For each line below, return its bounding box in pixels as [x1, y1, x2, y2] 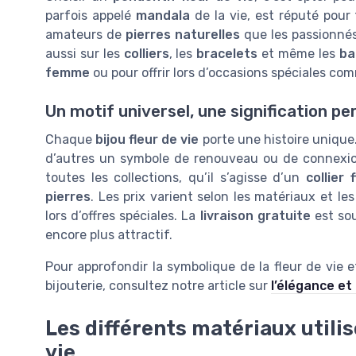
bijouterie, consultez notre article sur [45, 278, 271, 294]
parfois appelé [45, 7, 136, 23]
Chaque [45, 132, 96, 148]
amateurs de [45, 26, 126, 42]
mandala [135, 7, 190, 23]
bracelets [196, 45, 258, 61]
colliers [123, 45, 169, 61]
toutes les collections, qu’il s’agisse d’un [45, 170, 306, 186]
